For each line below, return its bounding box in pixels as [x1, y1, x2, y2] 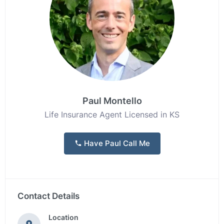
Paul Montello [82, 95, 142, 106]
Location [48, 213, 78, 221]
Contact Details [17, 191, 79, 201]
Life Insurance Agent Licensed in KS [44, 109, 179, 119]
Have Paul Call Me [81, 138, 150, 148]
